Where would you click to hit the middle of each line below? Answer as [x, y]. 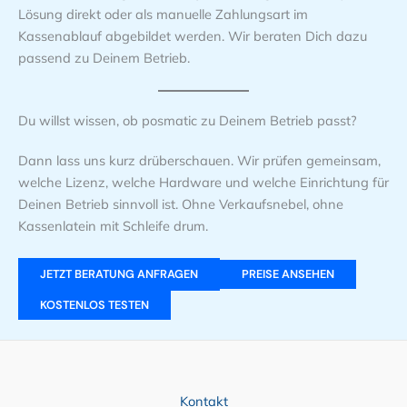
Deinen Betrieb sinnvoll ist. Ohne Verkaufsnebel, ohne [181, 204]
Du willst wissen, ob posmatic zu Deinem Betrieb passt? [188, 121]
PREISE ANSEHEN [288, 274]
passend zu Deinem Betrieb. [104, 57]
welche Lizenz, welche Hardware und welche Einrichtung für [203, 183]
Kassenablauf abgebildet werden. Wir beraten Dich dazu [193, 35]
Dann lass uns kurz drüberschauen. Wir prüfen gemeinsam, [199, 161]
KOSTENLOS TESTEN [94, 305]
